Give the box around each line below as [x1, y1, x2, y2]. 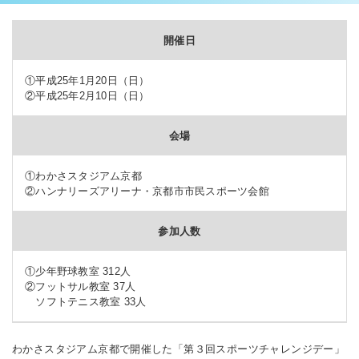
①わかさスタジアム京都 [25, 170, 142, 182]
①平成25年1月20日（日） [25, 75, 150, 87]
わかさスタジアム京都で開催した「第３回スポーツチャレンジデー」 [12, 343, 345, 355]
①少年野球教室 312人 [25, 265, 131, 277]
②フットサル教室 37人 [25, 280, 136, 292]
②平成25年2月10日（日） [25, 90, 150, 102]
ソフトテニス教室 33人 [25, 296, 147, 308]
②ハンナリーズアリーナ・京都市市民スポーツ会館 [25, 185, 269, 197]
